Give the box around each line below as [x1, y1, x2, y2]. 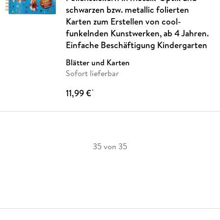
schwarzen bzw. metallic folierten [65, 3, 189, 16]
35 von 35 [93, 140, 127, 152]
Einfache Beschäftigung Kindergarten [65, 38, 207, 51]
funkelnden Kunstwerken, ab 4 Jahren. [65, 27, 209, 39]
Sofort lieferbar [65, 67, 119, 79]
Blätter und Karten [65, 56, 130, 68]
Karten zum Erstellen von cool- [65, 15, 181, 27]
